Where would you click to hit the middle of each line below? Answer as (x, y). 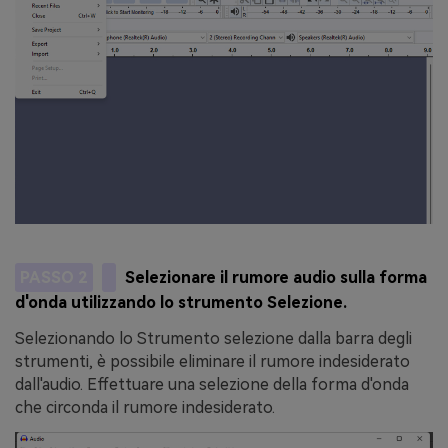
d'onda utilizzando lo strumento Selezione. (181, 303)
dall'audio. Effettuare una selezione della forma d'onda (212, 385)
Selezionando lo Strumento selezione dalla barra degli (213, 339)
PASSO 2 (53, 277)
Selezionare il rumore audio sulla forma (276, 277)
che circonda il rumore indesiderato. (145, 408)
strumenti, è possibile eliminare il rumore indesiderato (212, 362)
